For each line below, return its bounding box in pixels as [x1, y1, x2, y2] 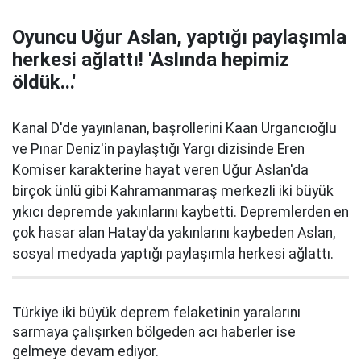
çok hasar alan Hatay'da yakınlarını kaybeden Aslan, [12, 225, 335, 241]
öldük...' [12, 71, 76, 93]
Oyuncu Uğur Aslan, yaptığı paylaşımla [12, 26, 346, 48]
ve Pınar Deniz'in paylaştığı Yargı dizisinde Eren [12, 141, 305, 157]
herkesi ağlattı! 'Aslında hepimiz [12, 48, 289, 71]
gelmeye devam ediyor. [12, 343, 159, 359]
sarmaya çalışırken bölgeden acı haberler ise [12, 324, 296, 340]
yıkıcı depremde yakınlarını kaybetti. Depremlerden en [12, 204, 349, 220]
